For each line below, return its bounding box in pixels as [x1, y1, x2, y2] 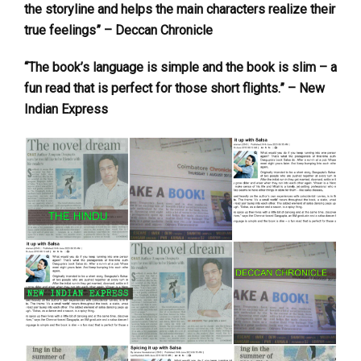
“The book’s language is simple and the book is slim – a [24, 60, 337, 76]
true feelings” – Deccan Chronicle [24, 23, 213, 39]
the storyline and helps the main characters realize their [24, 2, 335, 18]
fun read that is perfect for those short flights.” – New [24, 81, 325, 97]
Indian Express [24, 102, 108, 118]
